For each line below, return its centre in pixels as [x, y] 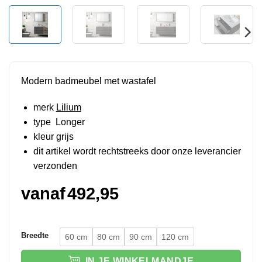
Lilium [68, 108]
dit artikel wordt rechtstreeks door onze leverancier [137, 151]
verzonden [55, 166]
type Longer [59, 122]
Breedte [35, 235]
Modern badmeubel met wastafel [88, 81]
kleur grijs [53, 137]
